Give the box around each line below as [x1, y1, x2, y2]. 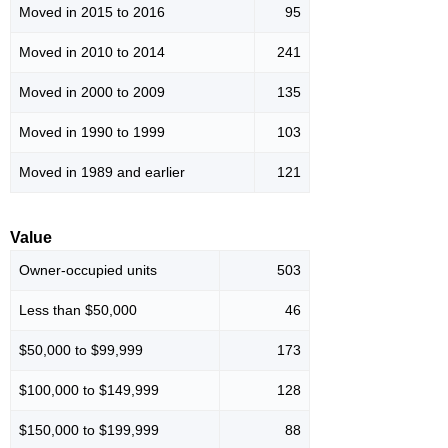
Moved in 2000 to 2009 [19, 84, 165, 101]
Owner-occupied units [19, 262, 157, 279]
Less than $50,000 [19, 302, 137, 319]
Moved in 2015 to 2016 [19, 4, 165, 21]
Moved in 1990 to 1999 [19, 124, 165, 141]
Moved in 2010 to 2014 [19, 44, 165, 61]
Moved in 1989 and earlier [19, 164, 185, 181]
